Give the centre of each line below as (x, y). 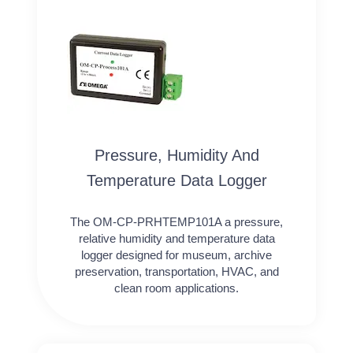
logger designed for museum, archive (176, 255)
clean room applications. (176, 288)
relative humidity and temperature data (176, 238)
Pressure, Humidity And (176, 155)
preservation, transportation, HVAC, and (176, 271)
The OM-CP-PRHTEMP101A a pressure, (176, 221)
